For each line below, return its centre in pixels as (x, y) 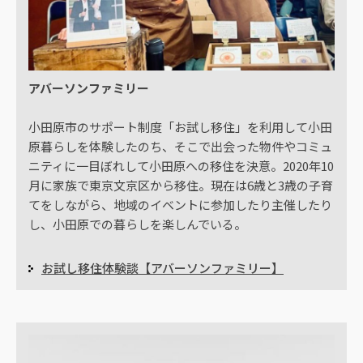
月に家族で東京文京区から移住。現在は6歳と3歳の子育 (181, 185)
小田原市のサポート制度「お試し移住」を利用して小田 (180, 126)
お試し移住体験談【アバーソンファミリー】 (162, 267)
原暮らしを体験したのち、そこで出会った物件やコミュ (180, 146)
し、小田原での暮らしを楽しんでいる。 (137, 224)
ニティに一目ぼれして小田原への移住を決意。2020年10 (181, 165)
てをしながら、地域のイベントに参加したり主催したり (180, 204)
